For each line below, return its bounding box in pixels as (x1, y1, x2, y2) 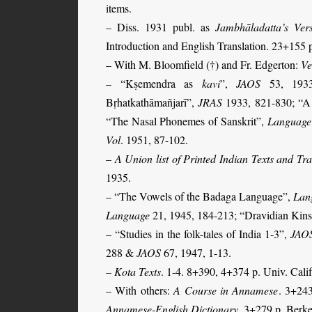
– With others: (106, 282, 174, 297)
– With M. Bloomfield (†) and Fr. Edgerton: (106, 56, 301, 72)
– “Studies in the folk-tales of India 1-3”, (106, 226, 290, 241)
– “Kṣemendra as (106, 75, 202, 91)
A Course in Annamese (173, 282, 279, 297)
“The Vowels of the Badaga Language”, (114, 188, 294, 203)
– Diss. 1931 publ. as (106, 19, 216, 34)
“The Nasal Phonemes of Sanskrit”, (106, 113, 267, 128)
